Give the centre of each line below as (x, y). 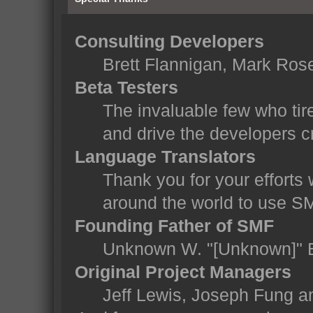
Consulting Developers (169, 42)
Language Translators (165, 157)
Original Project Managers (183, 272)
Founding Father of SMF (174, 226)
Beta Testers (126, 88)
